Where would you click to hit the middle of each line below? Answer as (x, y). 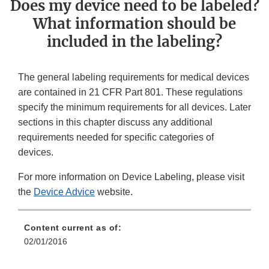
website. (114, 192)
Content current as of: (73, 228)
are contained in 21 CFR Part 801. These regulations (130, 92)
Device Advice (64, 192)
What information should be (134, 24)
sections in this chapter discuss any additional (115, 122)
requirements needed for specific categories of (116, 138)
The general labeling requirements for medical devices (134, 77)
